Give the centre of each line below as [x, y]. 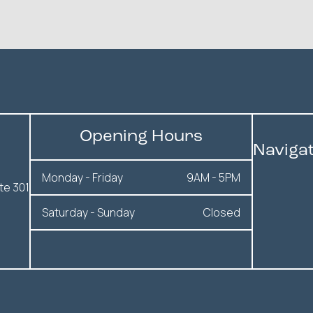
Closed [222, 212]
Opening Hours [141, 137]
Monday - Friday [82, 177]
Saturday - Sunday [88, 212]
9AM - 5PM [213, 177]
